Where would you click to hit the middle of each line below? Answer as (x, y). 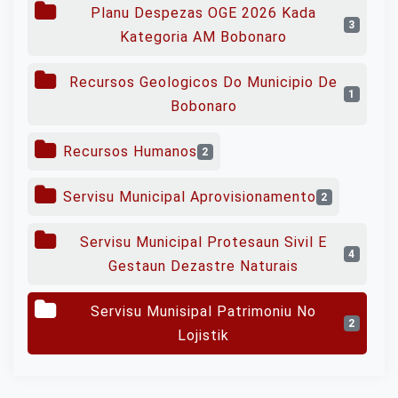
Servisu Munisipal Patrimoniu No (204, 311)
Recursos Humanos (130, 151)
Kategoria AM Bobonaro (204, 37)
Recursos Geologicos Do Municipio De (204, 82)
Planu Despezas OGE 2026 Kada (204, 13)
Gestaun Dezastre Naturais (204, 266)
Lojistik (204, 335)
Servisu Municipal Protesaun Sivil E (204, 242)
